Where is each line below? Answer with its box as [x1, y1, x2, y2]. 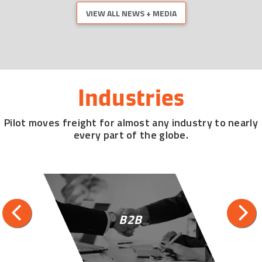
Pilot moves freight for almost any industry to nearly [4, 115, 258, 130]
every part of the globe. [73, 127, 189, 143]
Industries [77, 84, 185, 112]
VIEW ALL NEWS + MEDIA [85, 6, 177, 19]
